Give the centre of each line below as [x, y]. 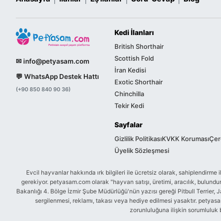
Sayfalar [129, 125]
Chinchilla [129, 94]
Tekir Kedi [129, 106]
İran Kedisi [130, 70]
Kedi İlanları [134, 33]
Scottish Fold [134, 58]
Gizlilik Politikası [138, 139]
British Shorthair [139, 47]
